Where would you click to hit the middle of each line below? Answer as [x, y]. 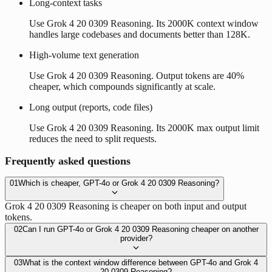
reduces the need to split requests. [93, 138]
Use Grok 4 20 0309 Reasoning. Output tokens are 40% [137, 75]
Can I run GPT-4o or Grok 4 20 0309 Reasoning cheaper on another [140, 229]
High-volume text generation [84, 55]
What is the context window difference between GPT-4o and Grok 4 [140, 262]
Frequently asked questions [68, 161]
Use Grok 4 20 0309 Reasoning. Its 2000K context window [144, 23]
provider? [136, 238]
